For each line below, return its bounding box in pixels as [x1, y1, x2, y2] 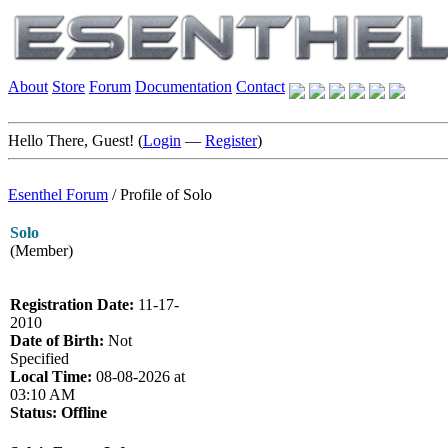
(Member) [10, 242, 73, 259]
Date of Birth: [10, 332, 104, 349]
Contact [236, 78, 285, 95]
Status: [10, 404, 57, 421]
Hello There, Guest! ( [8, 132, 143, 149]
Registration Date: [10, 296, 134, 313]
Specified [10, 350, 69, 367]
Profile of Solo [120, 186, 212, 203]
